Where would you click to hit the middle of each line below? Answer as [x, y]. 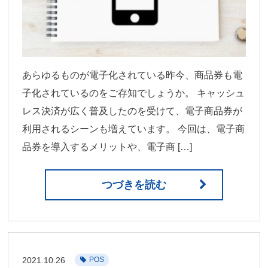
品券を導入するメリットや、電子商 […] [107, 147]
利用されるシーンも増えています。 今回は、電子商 [134, 129]
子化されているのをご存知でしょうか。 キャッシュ [134, 93]
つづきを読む [134, 185]
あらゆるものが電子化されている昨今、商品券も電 [133, 75]
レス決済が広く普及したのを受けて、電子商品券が [133, 111]
